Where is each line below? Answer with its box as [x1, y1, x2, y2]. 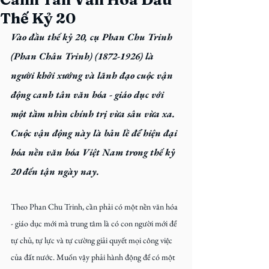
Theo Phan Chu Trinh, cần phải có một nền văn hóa [11, 201, 180, 212]
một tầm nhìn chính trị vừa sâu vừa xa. [11, 107, 178, 120]
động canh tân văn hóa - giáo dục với [11, 88, 166, 101]
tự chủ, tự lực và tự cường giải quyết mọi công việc [11, 235, 174, 246]
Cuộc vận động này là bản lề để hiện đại [11, 127, 180, 139]
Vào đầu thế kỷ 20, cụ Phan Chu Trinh [11, 31, 175, 43]
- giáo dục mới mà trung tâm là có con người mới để [11, 218, 178, 229]
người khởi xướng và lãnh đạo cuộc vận [11, 69, 175, 82]
